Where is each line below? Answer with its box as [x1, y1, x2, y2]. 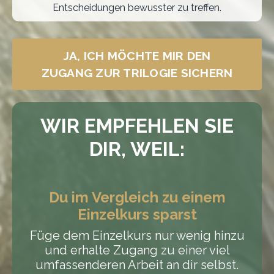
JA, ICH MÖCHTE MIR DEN [63, 48, 211, 62]
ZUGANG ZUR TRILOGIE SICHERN [41, 65, 233, 80]
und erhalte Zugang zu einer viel [44, 242, 230, 257]
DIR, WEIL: [89, 137, 185, 160]
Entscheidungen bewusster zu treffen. [53, 1, 221, 13]
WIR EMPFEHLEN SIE [40, 114, 234, 137]
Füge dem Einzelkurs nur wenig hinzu [29, 228, 245, 243]
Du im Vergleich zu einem [48, 188, 226, 206]
